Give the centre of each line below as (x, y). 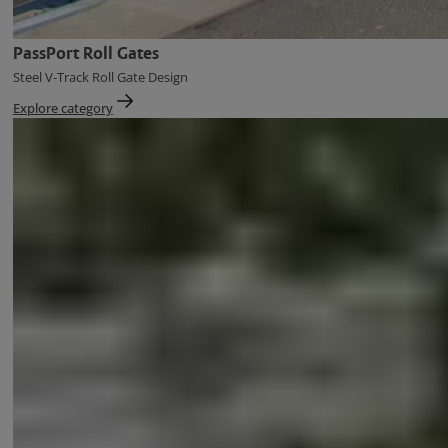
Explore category (62, 107)
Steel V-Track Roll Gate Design (100, 76)
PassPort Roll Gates (85, 53)
